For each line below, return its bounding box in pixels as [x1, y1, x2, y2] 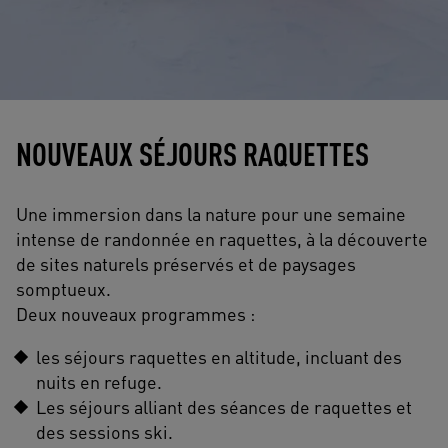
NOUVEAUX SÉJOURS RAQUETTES [16, 132, 369, 174]
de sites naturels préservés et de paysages [16, 251, 356, 275]
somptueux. [16, 276, 111, 300]
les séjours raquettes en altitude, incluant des [36, 344, 402, 368]
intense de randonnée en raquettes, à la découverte [16, 226, 428, 250]
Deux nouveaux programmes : [16, 301, 255, 325]
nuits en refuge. [36, 369, 162, 393]
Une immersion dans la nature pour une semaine [16, 201, 406, 225]
